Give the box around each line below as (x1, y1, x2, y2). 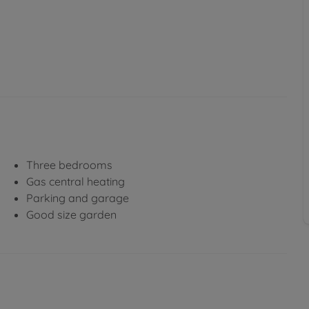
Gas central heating (26, 174, 125, 188)
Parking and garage (26, 190, 129, 205)
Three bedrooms (26, 157, 112, 172)
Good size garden (26, 207, 117, 221)
